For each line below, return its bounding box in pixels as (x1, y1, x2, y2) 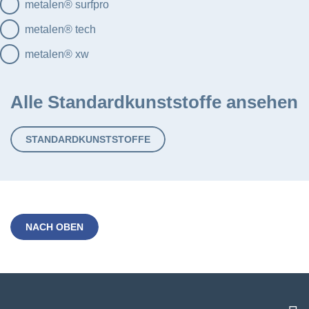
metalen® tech (25, 23, 96, 35)
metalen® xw (25, 48, 89, 60)
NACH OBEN (26, 221, 83, 232)
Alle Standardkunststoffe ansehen (10, 92, 298, 112)
